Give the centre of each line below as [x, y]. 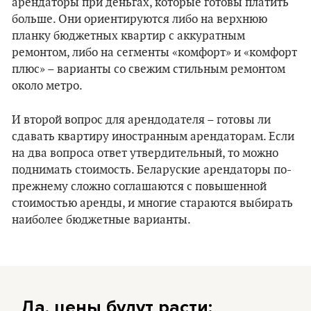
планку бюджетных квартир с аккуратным [128, 36]
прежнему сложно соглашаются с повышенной [139, 187]
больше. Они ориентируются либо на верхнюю [140, 19]
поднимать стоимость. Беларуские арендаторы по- [152, 170]
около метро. [47, 86]
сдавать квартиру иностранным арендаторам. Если [153, 137]
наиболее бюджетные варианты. [101, 220]
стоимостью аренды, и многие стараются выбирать [152, 203]
